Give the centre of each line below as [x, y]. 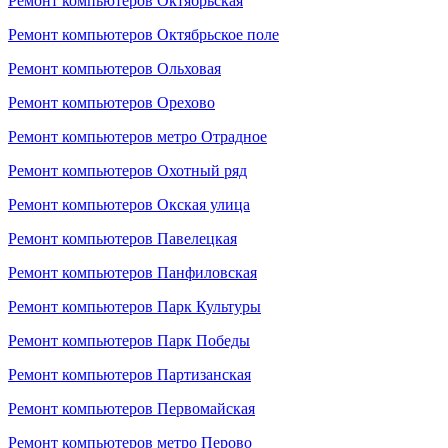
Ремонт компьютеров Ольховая [114, 68]
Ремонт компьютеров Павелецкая [122, 238]
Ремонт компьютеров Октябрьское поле [143, 34]
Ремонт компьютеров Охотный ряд [127, 170]
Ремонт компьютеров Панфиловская [132, 272]
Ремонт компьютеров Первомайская [131, 408]
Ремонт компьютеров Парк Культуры [134, 306]
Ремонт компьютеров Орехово [111, 102]
